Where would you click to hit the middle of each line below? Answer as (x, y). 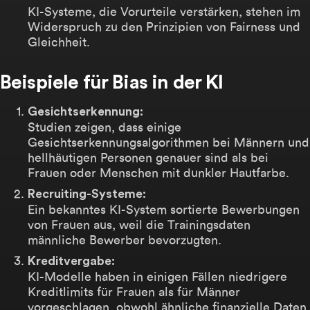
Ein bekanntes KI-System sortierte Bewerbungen (164, 209)
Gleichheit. (59, 42)
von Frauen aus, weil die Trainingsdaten (139, 225)
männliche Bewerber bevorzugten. (125, 240)
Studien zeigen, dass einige (104, 127)
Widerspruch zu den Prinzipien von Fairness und (164, 27)
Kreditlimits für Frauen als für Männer (134, 292)
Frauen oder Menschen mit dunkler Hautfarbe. (158, 173)
